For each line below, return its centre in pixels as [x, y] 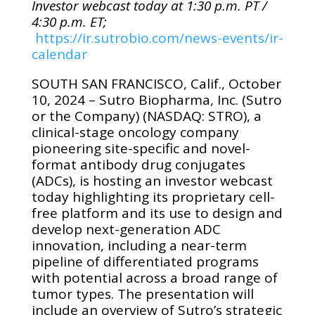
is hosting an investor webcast [174, 181]
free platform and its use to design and [157, 213]
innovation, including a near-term [139, 245]
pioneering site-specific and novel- [141, 148]
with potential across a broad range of [154, 278]
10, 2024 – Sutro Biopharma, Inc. [136, 100]
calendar [59, 54]
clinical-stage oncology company [135, 132]
